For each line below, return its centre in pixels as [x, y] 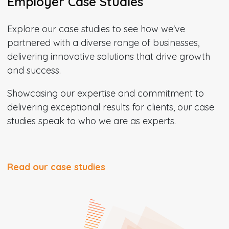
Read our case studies [56, 167]
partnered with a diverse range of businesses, [103, 43]
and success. [34, 71]
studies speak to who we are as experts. [91, 121]
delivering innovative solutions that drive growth [108, 57]
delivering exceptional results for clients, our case [110, 107]
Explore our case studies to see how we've [96, 29]
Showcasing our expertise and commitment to [105, 94]
